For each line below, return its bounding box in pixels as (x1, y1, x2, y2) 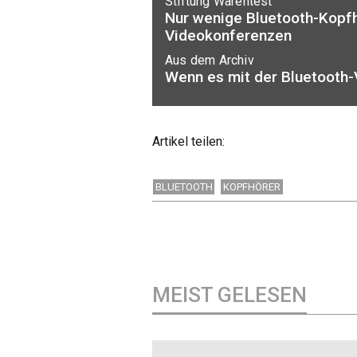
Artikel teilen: (152, 134, 225, 150)
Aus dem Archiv (165, 52, 254, 68)
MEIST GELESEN (152, 282, 307, 307)
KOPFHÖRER (223, 180, 281, 193)
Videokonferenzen (165, 25, 292, 45)
